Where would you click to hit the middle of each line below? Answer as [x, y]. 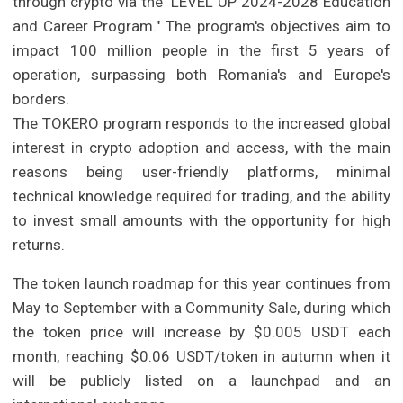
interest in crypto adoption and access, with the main [201, 148]
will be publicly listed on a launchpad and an [201, 381]
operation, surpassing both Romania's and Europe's [201, 75]
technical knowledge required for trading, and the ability [201, 197]
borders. [41, 99]
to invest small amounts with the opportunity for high [201, 221]
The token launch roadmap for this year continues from [201, 284]
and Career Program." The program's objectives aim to [201, 27]
